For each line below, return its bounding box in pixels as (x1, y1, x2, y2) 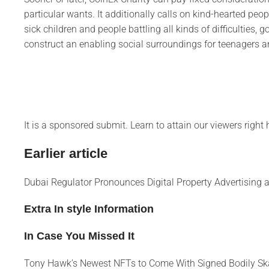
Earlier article (24, 145, 107, 161)
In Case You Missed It (24, 229, 134, 242)
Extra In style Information (24, 202, 154, 215)
